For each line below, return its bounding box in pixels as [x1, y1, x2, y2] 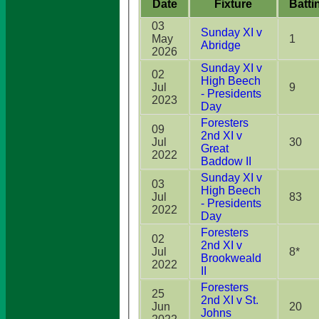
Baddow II [201, 155, 251, 167]
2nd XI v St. [201, 293, 258, 306]
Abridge [201, 38, 241, 51]
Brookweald [201, 251, 261, 264]
